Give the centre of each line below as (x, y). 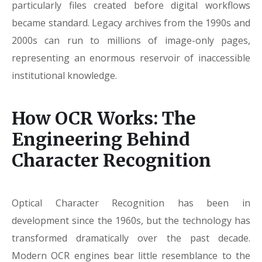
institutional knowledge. (64, 75)
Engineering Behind (101, 139)
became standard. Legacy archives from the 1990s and (131, 23)
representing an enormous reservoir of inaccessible (131, 58)
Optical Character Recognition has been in (131, 203)
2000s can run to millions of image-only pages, (131, 40)
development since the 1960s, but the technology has (131, 220)
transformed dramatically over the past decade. (131, 238)
